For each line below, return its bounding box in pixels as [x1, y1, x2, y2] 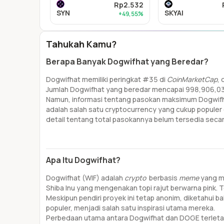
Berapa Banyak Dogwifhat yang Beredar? [46, 56, 208, 67]
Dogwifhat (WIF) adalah [46, 173, 124, 182]
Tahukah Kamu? [46, 38, 116, 50]
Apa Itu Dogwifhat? [46, 154, 120, 165]
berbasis [147, 173, 179, 182]
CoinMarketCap [167, 74, 217, 84]
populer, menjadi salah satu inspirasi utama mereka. [46, 203, 215, 212]
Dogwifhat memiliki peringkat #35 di [46, 74, 167, 84]
